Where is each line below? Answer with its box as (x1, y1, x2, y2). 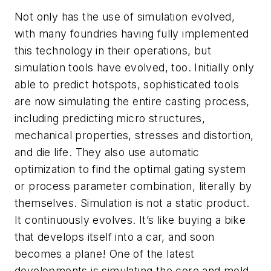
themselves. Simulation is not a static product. (15, 196, 250, 209)
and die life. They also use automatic (15, 145, 200, 158)
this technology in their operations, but (15, 44, 211, 57)
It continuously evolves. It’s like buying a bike (15, 213, 246, 226)
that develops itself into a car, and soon (15, 230, 215, 243)
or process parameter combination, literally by (15, 179, 252, 192)
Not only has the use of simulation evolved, (15, 10, 235, 23)
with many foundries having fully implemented (15, 27, 249, 40)
